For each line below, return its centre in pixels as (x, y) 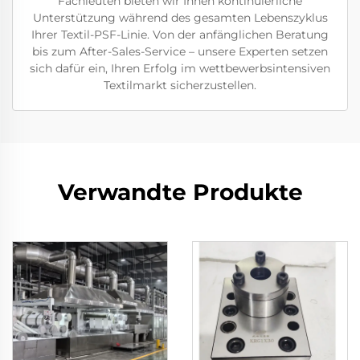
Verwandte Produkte (180, 192)
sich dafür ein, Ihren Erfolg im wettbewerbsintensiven (180, 69)
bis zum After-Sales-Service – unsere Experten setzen (180, 52)
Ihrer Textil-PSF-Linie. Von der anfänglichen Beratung (180, 35)
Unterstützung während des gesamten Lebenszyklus (180, 18)
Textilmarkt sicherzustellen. (180, 86)
